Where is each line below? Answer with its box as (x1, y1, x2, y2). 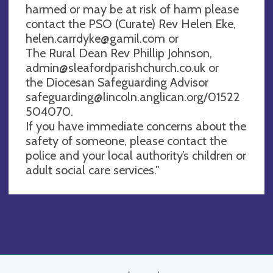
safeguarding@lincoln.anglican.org (26, 89, 204, 104)
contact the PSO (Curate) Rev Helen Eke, (26, 16, 236, 31)
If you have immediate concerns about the (26, 118, 246, 133)
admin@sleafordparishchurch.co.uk (26, 60, 205, 75)
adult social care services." (26, 162, 159, 177)
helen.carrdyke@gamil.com (26, 30, 165, 46)
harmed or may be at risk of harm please (26, 1, 239, 16)
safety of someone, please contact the (26, 133, 227, 148)
